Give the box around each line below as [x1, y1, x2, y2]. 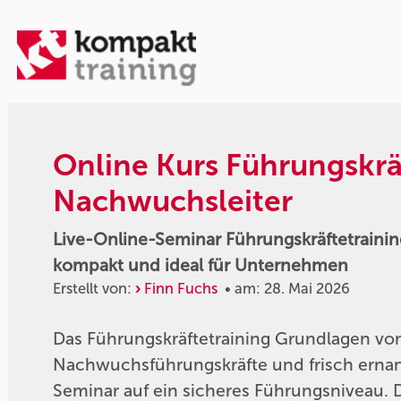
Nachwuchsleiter [53, 183, 294, 219]
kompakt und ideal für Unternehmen [53, 254, 349, 276]
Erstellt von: [53, 279, 136, 297]
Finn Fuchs [144, 279, 218, 297]
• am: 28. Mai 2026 [218, 279, 351, 297]
